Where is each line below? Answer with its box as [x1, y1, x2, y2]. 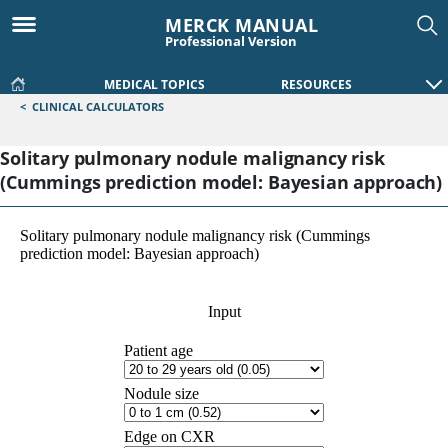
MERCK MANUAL [165, 13, 318, 37]
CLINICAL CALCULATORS [32, 99, 164, 114]
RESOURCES [281, 76, 352, 93]
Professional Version [165, 32, 297, 50]
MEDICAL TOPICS [104, 76, 205, 93]
